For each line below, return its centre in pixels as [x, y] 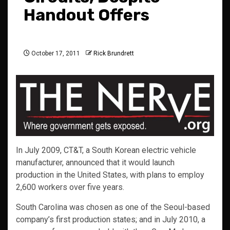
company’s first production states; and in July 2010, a [111, 220]
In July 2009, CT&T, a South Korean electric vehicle [106, 150]
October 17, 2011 [55, 54]
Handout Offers [87, 15]
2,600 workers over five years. [70, 187]
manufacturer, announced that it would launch [95, 163]
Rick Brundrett [114, 54]
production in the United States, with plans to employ [110, 175]
